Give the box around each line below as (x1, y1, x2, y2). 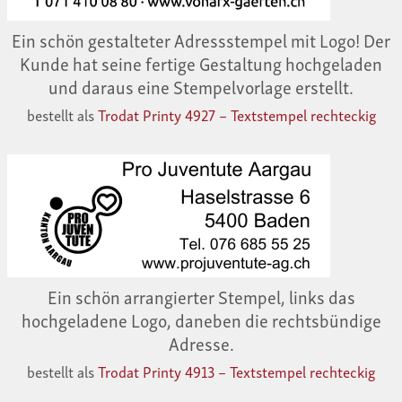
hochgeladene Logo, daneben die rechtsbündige (21, 305, 381, 335)
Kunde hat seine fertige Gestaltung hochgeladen (20, 48, 382, 78)
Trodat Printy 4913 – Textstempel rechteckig (98, 359, 375, 384)
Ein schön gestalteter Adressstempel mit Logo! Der (12, 25, 390, 55)
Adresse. (168, 328, 234, 358)
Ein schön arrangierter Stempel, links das (47, 282, 355, 311)
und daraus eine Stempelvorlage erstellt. (48, 72, 354, 101)
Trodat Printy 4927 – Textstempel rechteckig (97, 102, 376, 127)
